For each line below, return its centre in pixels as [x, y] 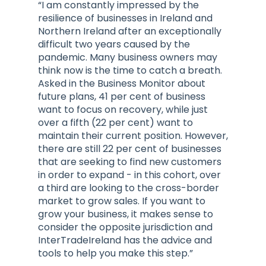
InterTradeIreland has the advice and [125, 240]
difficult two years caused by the [114, 45]
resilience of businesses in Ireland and [125, 18]
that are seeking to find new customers [130, 162]
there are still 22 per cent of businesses [130, 149]
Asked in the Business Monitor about [122, 84]
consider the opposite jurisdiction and [125, 227]
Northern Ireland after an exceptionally [130, 31]
